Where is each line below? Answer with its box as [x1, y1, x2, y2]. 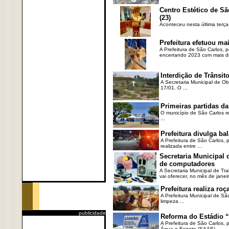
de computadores [159, 160, 215, 168]
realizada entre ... [160, 143, 202, 149]
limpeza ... [160, 198, 185, 204]
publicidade [78, 210, 106, 216]
